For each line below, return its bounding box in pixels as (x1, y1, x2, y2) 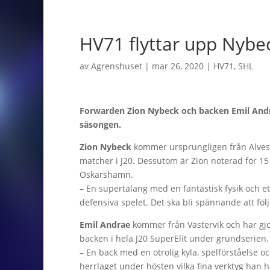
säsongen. (80, 119, 121, 130)
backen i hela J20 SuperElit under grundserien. (80, 233, 269, 244)
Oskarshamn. (80, 169, 133, 180)
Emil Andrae (80, 219, 133, 230)
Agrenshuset (91, 60, 142, 72)
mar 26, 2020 (152, 60, 204, 72)
